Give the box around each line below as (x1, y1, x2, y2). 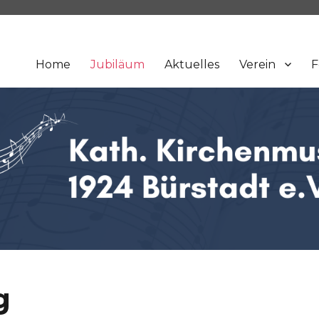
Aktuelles (164, 57, 219, 71)
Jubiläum (90, 57, 145, 71)
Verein (239, 57, 276, 71)
